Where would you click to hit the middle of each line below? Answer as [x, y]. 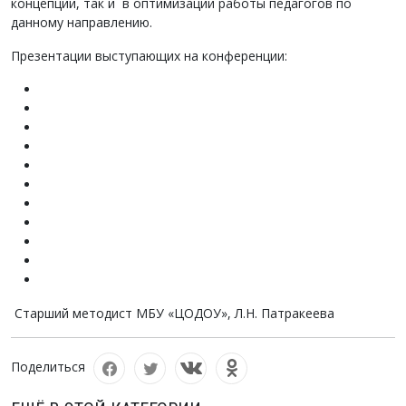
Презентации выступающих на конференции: [149, 56]
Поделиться [48, 367]
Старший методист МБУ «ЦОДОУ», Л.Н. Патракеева [173, 313]
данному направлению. [82, 22]
